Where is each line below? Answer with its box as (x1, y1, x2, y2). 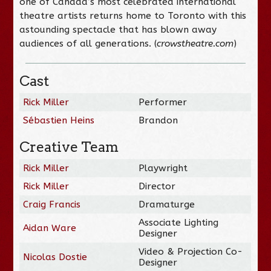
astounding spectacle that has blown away (19, 24, 217, 35)
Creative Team (19, 138, 119, 155)
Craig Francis (23, 198, 81, 210)
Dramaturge (139, 198, 195, 210)
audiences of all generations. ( (19, 38, 157, 49)
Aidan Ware (23, 222, 77, 233)
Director (139, 180, 176, 192)
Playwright (139, 162, 188, 174)
